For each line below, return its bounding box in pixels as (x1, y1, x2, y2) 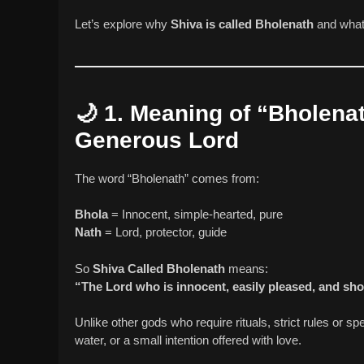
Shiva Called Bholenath (93, 261, 225, 275)
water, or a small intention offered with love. (75, 333, 301, 348)
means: (225, 261, 268, 275)
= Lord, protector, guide (102, 225, 227, 240)
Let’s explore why (75, 16, 171, 31)
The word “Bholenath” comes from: (75, 171, 259, 185)
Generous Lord (75, 127, 239, 153)
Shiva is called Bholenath (171, 16, 314, 31)
